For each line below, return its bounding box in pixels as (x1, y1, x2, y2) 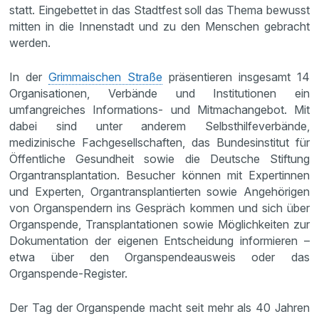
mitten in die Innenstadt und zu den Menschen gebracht (9, 19, 310, 33)
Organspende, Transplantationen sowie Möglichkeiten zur (9, 216, 310, 231)
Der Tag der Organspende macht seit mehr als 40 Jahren (9, 300, 310, 315)
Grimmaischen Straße (48, 69, 163, 84)
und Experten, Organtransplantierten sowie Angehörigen (9, 184, 310, 199)
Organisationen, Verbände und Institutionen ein (9, 85, 310, 100)
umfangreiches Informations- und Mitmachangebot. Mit (9, 102, 310, 117)
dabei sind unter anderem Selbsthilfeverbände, (9, 118, 310, 133)
